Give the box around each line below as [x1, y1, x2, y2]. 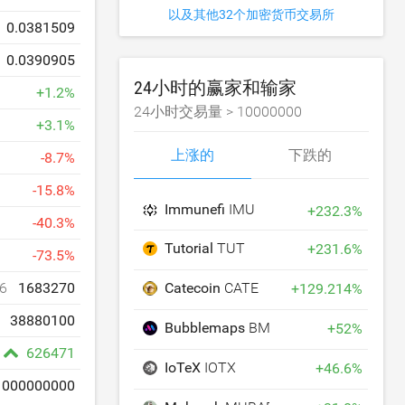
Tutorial [165, 240, 218, 257]
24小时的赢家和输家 [134, 77, 297, 99]
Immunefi [165, 201, 230, 219]
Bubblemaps [165, 319, 250, 336]
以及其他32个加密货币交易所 [168, 7, 335, 22]
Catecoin [165, 279, 225, 297]
